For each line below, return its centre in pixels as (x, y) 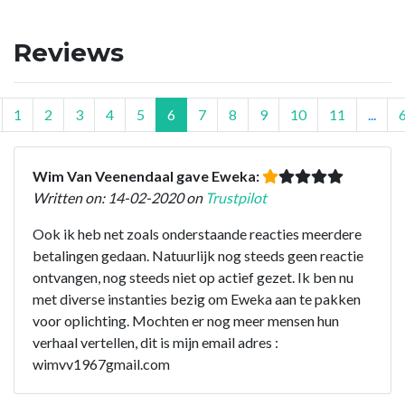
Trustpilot (236, 197)
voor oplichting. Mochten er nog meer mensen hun (186, 320)
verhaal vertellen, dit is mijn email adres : (155, 342)
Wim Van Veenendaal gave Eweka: (147, 175)
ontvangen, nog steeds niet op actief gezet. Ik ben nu (193, 277)
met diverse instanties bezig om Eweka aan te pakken (197, 298)
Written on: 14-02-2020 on (119, 197)
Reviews (69, 52)
